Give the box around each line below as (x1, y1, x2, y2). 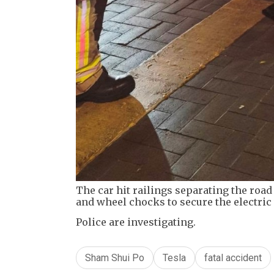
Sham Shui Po (85, 252, 144, 264)
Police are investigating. (76, 216, 196, 229)
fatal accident (204, 252, 262, 264)
